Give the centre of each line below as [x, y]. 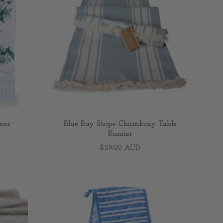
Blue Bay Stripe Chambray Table [120, 124]
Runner [120, 134]
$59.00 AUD [120, 148]
